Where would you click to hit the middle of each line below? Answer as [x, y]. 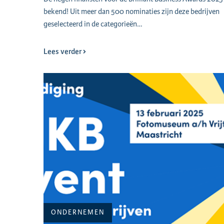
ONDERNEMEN [78, 212]
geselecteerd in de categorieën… [93, 24]
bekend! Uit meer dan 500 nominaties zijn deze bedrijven [131, 12]
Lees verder [63, 52]
